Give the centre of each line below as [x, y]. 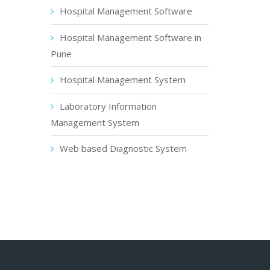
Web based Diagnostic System [123, 148]
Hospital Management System [122, 80]
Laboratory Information [108, 106]
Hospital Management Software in [130, 37]
